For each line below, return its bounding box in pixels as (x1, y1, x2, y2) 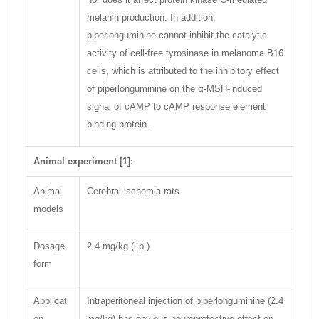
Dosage (33, 241, 65, 251)
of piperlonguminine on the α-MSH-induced (87, 83, 262, 94)
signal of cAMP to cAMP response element (87, 101, 266, 112)
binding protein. (87, 119, 150, 130)
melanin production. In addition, (87, 12, 216, 23)
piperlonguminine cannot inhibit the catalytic (87, 30, 267, 41)
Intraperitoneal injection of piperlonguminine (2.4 (87, 296, 283, 306)
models (33, 204, 63, 214)
